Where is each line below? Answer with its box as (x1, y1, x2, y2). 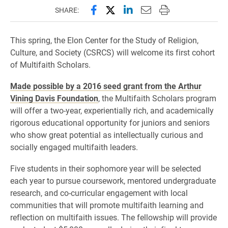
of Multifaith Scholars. (10, 59, 91, 70)
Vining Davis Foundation (10, 93, 98, 103)
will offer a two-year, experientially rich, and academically (10, 105, 214, 116)
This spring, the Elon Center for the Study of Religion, (10, 35, 198, 45)
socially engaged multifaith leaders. (10, 141, 138, 152)
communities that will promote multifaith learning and (10, 199, 204, 210)
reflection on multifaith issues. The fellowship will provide (10, 212, 217, 222)
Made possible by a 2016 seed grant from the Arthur (10, 80, 202, 91)
